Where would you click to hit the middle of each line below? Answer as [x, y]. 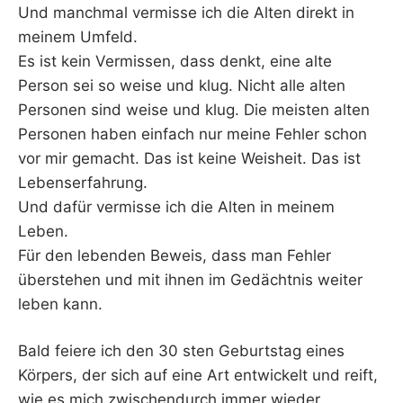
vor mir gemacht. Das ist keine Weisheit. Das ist [189, 158]
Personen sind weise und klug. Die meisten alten [194, 109]
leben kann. [60, 304]
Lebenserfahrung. [83, 182]
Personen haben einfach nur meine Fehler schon [193, 134]
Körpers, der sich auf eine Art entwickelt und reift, [198, 376]
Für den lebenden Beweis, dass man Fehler [175, 255]
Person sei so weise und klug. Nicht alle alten [182, 85]
